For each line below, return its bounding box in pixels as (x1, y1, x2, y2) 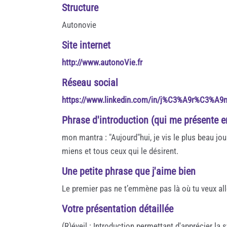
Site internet (62, 39, 110, 51)
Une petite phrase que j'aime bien (62, 165, 196, 177)
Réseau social (62, 76, 118, 89)
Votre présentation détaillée (62, 202, 173, 215)
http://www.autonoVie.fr (62, 57, 142, 67)
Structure (62, 1, 98, 14)
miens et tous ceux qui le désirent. (62, 145, 178, 156)
